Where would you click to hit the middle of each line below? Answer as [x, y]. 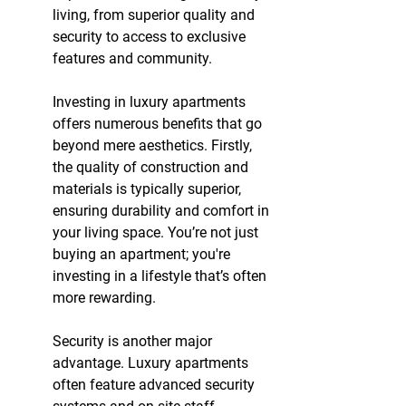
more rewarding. [104, 298]
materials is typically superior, [149, 189]
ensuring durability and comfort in [163, 211]
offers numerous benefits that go [159, 124]
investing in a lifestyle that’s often [161, 276]
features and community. [132, 59]
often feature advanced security [155, 385]
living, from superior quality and [155, 15]
